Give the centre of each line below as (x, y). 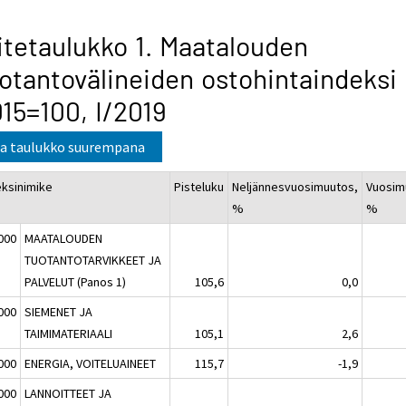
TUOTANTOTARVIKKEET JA (93, 260)
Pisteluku (199, 186)
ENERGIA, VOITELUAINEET (91, 363)
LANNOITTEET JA (68, 393)
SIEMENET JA (59, 311)
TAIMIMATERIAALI (69, 333)
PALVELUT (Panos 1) (76, 281)
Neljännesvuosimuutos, (295, 186)
